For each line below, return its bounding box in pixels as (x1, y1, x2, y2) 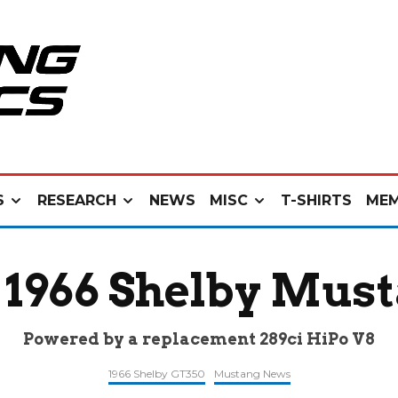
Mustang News (213, 367, 291, 380)
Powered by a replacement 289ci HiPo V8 (23, 330, 375, 348)
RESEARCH (37, 192, 116, 209)
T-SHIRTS (281, 192, 352, 209)
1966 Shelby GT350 (107, 367, 205, 380)
